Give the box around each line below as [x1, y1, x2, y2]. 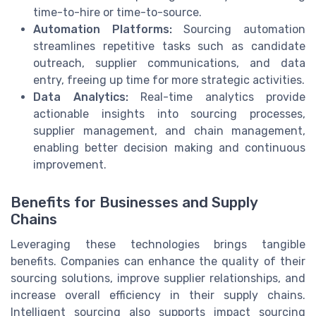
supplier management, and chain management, [33, 123, 305, 138]
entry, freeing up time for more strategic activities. [33, 73, 305, 87]
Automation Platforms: [33, 22, 172, 36]
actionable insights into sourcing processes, [33, 107, 305, 121]
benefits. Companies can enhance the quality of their [11, 254, 305, 268]
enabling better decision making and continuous [33, 140, 305, 154]
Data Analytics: [33, 90, 128, 104]
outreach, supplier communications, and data [33, 56, 305, 70]
